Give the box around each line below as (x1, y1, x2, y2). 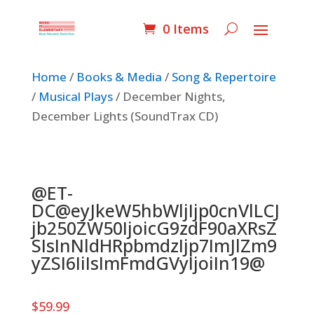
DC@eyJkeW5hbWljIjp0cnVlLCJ (31, 198, 280, 222)
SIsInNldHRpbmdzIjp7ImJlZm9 (31, 233, 277, 257)
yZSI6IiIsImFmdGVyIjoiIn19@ (31, 251, 265, 275)
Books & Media (76, 69, 162, 85)
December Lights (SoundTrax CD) (31, 108, 218, 124)
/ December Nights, (112, 88, 226, 104)
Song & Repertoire (171, 69, 276, 85)
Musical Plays (38, 88, 113, 104)
